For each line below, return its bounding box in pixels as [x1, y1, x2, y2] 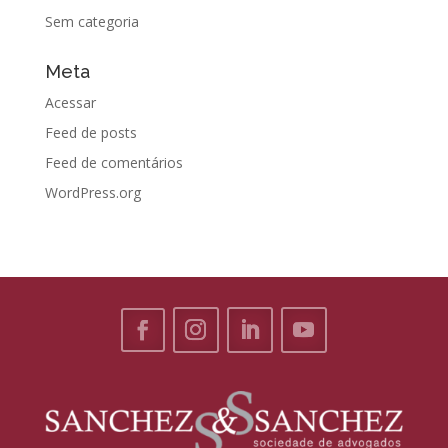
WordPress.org [44, 183, 141, 203]
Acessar [44, 93, 96, 113]
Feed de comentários [44, 153, 183, 173]
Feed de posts [44, 123, 137, 143]
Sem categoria [44, 12, 139, 32]
